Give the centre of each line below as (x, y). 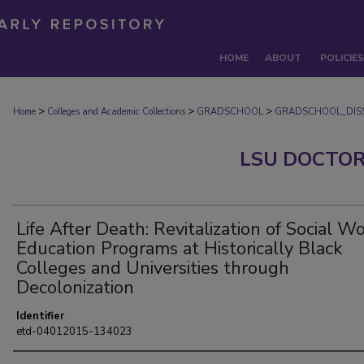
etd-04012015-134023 (74, 331)
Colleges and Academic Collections (116, 112)
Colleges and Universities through (153, 268)
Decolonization (75, 288)
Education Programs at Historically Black (179, 249)
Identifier (40, 316)
